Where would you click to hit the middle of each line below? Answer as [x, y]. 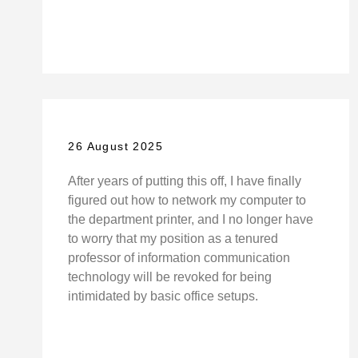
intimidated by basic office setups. [163, 296]
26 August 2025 [115, 146]
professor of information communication [179, 257]
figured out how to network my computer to [187, 200]
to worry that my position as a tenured [173, 238]
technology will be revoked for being [170, 276]
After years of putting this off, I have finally [185, 181]
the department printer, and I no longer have [191, 219]
